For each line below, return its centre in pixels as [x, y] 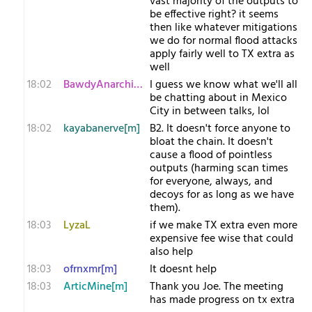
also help [171, 252]
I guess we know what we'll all [224, 85]
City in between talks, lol [210, 111]
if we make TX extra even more [224, 226]
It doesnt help [183, 270]
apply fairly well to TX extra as [222, 54]
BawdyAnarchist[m [138, 85]
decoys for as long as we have [222, 195]
